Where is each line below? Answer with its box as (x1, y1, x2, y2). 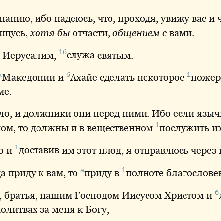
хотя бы (30, 27, 70, 38)
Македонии (2, 72, 55, 83)
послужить (159, 122, 209, 133)
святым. (95, 49, 133, 61)
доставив (19, 145, 59, 156)
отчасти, (70, 27, 112, 38)
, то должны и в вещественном (13, 122, 155, 133)
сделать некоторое (97, 72, 187, 83)
